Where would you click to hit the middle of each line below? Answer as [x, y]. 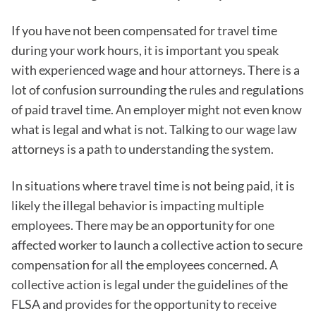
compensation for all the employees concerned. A [145, 265]
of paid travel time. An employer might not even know [157, 110]
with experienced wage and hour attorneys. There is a [156, 70]
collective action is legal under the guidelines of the [150, 285]
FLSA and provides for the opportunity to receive [144, 304]
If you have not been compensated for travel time [144, 31]
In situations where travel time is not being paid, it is [153, 186]
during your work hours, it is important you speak [145, 50]
